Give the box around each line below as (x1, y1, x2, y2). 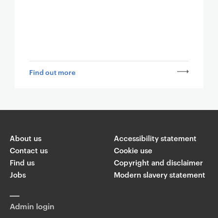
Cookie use (113, 145, 152, 155)
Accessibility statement (113, 132, 197, 143)
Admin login (9, 200, 54, 211)
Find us (9, 157, 35, 167)
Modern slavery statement (113, 169, 205, 180)
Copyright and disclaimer (113, 157, 203, 167)
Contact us (9, 145, 48, 155)
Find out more (29, 67, 75, 76)
